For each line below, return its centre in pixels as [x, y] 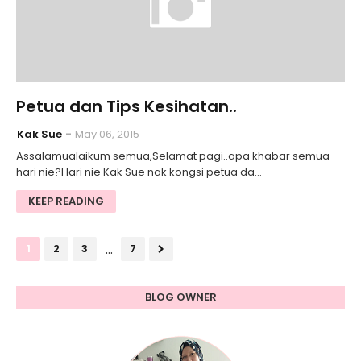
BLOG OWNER [180, 297]
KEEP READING [66, 201]
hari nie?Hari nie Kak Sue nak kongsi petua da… [139, 172]
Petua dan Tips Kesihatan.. [127, 107]
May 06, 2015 [107, 135]
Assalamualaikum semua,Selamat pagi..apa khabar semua [173, 156]
